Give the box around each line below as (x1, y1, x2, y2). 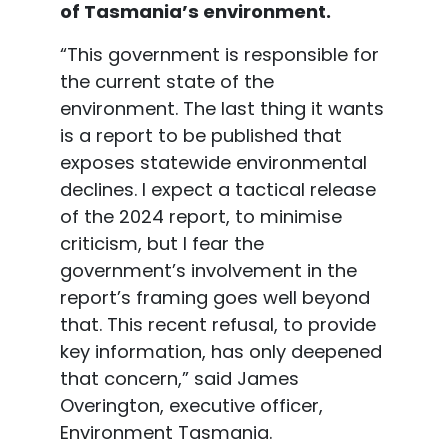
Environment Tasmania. (59, 420, 272, 446)
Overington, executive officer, (59, 393, 323, 419)
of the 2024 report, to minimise (59, 204, 342, 230)
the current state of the (59, 69, 274, 95)
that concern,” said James (59, 366, 299, 392)
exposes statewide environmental (59, 150, 367, 176)
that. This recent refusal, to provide (59, 312, 376, 338)
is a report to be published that (59, 123, 342, 149)
